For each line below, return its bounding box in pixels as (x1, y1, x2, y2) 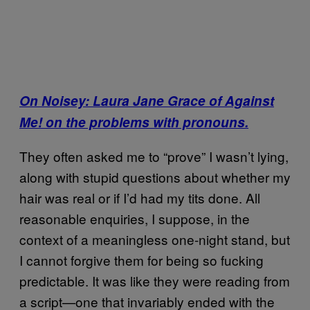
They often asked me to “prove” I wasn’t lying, (19, 147, 289, 165)
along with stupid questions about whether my (19, 167, 291, 186)
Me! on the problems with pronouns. (19, 113, 248, 131)
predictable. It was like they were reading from (19, 271, 290, 290)
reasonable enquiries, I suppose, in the (19, 209, 250, 228)
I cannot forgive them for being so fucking (19, 250, 264, 269)
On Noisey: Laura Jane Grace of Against (19, 91, 274, 110)
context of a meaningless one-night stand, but (19, 230, 290, 248)
